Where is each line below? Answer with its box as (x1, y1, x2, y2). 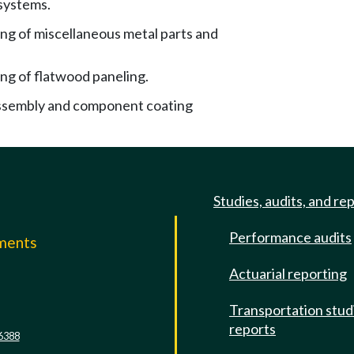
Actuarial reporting (229, 265, 347, 282)
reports (229, 320, 276, 337)
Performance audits (229, 228, 352, 246)
